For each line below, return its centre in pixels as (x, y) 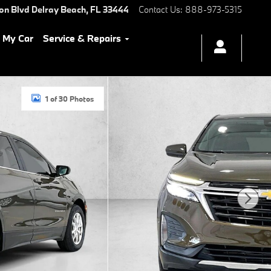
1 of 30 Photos (70, 99)
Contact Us (159, 9)
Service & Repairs (82, 38)
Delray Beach (59, 9)
